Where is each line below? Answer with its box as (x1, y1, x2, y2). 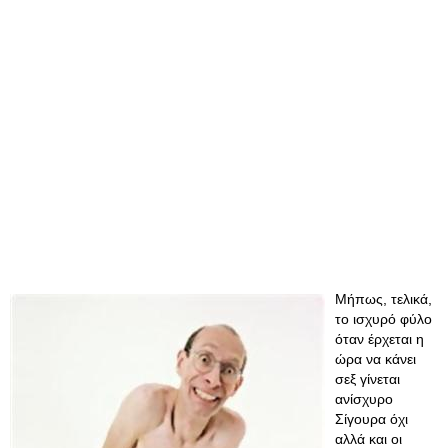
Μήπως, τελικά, (335, 291, 432, 307)
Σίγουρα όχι (335, 411, 408, 427)
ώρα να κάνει (335, 351, 416, 367)
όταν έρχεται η (335, 331, 424, 347)
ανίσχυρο (335, 391, 393, 407)
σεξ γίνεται (335, 371, 400, 387)
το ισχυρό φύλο (335, 311, 432, 327)
